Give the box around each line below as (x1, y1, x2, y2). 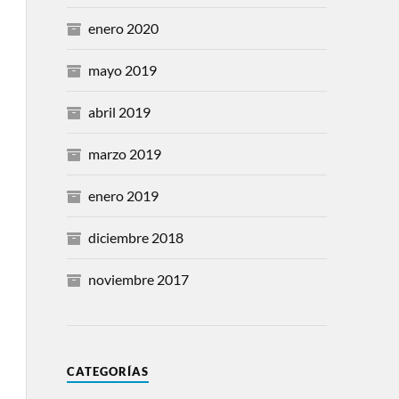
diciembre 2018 (87, 229, 183, 246)
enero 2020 (87, 20, 159, 37)
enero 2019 (87, 187, 159, 204)
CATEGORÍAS (66, 364, 149, 379)
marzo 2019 (87, 145, 161, 162)
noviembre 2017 (87, 271, 189, 288)
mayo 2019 (87, 61, 157, 78)
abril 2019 (87, 103, 151, 120)
